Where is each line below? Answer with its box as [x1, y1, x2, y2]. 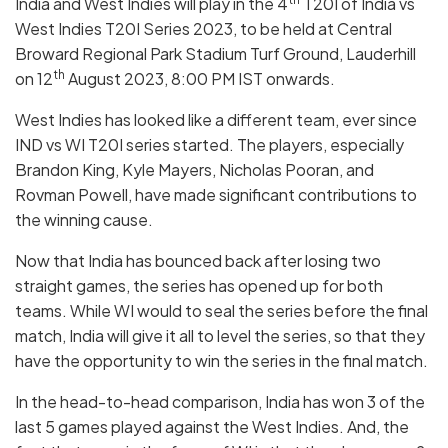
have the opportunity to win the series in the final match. [15, 350, 428, 372]
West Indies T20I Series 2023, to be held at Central [15, 18, 392, 40]
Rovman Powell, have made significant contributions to [15, 184, 417, 206]
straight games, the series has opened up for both [15, 275, 383, 297]
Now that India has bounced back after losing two [15, 250, 381, 272]
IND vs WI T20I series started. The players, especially [15, 134, 404, 156]
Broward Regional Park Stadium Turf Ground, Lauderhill [15, 43, 416, 65]
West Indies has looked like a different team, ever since [15, 109, 417, 131]
